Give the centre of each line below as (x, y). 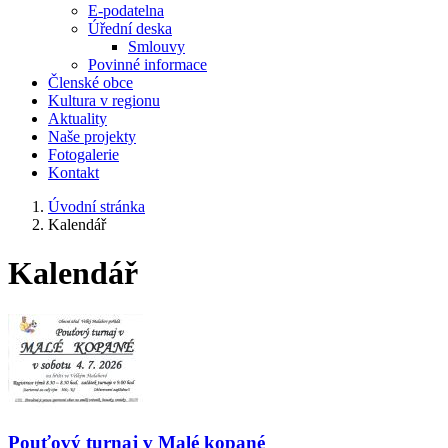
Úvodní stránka (96, 206)
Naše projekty (92, 136)
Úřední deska (130, 28)
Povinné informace (147, 64)
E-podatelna (126, 10)
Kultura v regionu (104, 100)
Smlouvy (156, 46)
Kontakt (73, 172)
